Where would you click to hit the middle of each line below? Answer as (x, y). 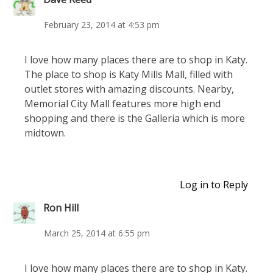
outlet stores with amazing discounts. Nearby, (129, 89)
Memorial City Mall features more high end (122, 104)
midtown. (45, 133)
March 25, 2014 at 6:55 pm (97, 233)
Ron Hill (61, 207)
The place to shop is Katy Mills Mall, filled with (129, 74)
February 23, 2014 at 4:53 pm (102, 25)
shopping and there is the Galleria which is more (135, 118)
